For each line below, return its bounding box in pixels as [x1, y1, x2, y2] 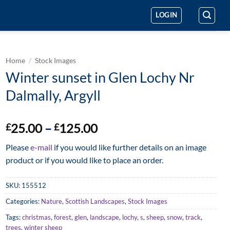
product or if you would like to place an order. [6, 155, 163, 165]
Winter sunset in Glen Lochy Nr [6, 68, 195, 86]
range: [97, 132, 131, 147]
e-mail [30, 142, 52, 152]
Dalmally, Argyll [6, 86, 101, 104]
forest [54, 213, 71, 221]
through [97, 157, 140, 172]
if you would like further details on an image [52, 142, 206, 152]
